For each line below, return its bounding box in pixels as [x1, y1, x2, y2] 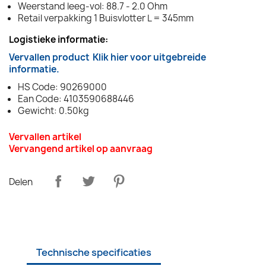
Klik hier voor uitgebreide [93, 50, 206, 64]
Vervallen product [9, 50, 90, 64]
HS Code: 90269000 [18, 80, 107, 93]
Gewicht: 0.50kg [18, 104, 89, 117]
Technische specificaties [36, 245, 151, 259]
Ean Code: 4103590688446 [18, 92, 134, 105]
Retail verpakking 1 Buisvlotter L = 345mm [18, 11, 194, 24]
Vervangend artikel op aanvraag [9, 142, 153, 155]
